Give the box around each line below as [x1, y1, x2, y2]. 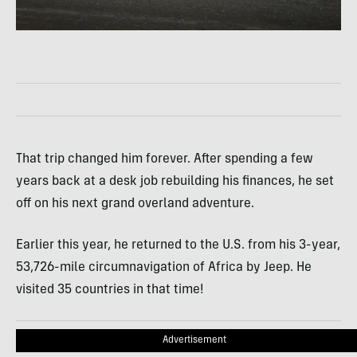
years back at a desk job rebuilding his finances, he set [16, 175, 334, 188]
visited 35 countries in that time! [16, 284, 204, 296]
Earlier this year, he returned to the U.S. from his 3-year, [16, 239, 340, 252]
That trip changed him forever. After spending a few [16, 153, 313, 166]
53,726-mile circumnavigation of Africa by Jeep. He [16, 261, 312, 274]
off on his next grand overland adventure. [16, 198, 254, 210]
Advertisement [163, 335, 226, 345]
